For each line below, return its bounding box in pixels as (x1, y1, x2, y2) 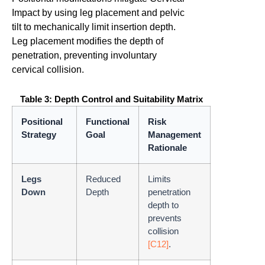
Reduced (86, 174, 121, 185)
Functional (86, 117, 130, 127)
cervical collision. (12, 64, 84, 75)
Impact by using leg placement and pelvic (12, 8, 185, 18)
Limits (148, 174, 171, 185)
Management (148, 130, 201, 140)
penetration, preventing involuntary (12, 50, 157, 61)
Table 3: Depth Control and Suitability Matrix (20, 94, 203, 105)
